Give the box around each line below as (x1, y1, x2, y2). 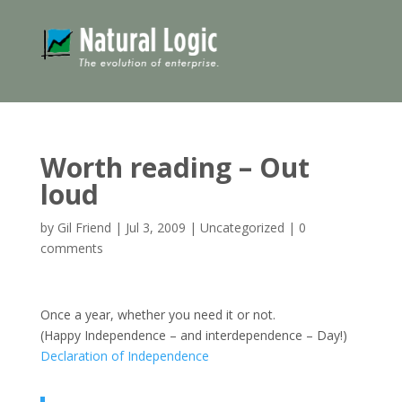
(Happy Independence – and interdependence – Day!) (39, 326, 347, 344)
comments (39, 239, 103, 257)
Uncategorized (199, 218, 284, 236)
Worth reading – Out (39, 148, 310, 186)
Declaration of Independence (39, 346, 209, 364)
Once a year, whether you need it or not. (39, 305, 275, 323)
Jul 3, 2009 (125, 218, 186, 236)
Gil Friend (57, 218, 111, 236)
